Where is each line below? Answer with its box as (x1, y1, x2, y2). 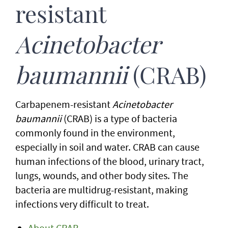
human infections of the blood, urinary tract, (15, 155, 204, 167)
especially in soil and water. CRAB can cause (15, 140, 199, 153)
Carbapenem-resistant (15, 98, 112, 110)
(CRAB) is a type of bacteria (62, 112, 177, 125)
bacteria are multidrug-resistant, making (15, 183, 188, 196)
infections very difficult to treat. (15, 197, 149, 210)
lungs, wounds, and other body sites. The (15, 169, 188, 182)
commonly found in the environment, (15, 126, 175, 139)
